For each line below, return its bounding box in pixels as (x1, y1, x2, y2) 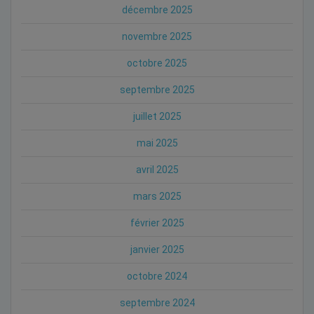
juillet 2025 (132, 110, 182, 122)
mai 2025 (136, 137, 178, 149)
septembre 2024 (119, 296, 195, 308)
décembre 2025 (121, 4, 193, 15)
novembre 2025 (122, 30, 192, 42)
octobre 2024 (127, 270, 187, 282)
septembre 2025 (119, 83, 195, 95)
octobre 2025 (127, 57, 187, 69)
